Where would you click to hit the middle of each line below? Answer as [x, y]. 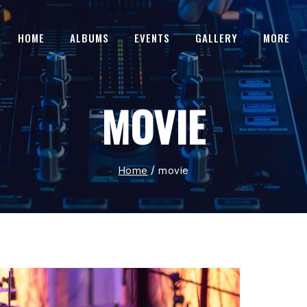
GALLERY [216, 38]
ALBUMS [89, 38]
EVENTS [152, 38]
